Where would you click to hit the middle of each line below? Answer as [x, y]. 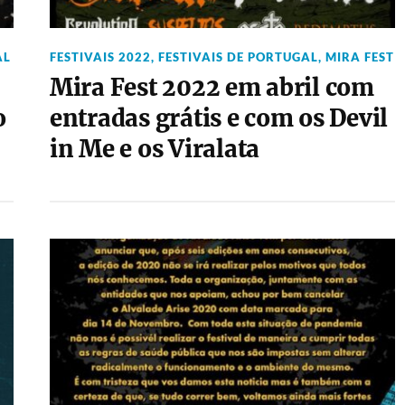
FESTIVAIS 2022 [100, 57]
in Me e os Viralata [154, 149]
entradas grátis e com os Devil [219, 118]
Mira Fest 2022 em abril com [212, 88]
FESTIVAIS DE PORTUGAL [238, 57]
